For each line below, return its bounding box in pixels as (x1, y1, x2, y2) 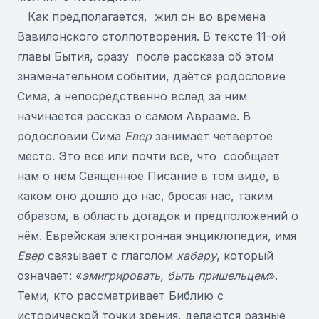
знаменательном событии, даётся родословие (17, 69, 286, 83)
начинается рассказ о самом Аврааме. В (17, 109, 251, 123)
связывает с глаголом (44, 249, 173, 263)
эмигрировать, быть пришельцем (82, 268, 268, 283)
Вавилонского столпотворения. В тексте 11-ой (17, 29, 286, 43)
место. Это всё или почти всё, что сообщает (17, 149, 280, 163)
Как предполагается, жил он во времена (17, 9, 266, 23)
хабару (173, 249, 216, 263)
